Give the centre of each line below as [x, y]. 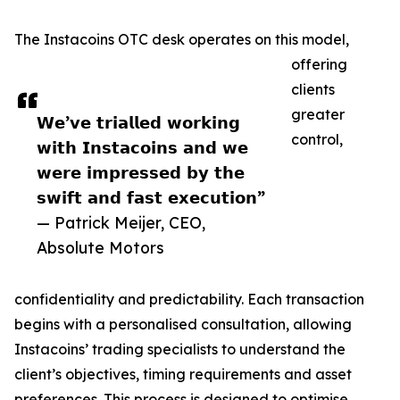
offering [319, 65]
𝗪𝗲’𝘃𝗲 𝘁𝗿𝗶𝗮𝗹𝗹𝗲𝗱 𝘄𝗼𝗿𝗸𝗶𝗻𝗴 [138, 123]
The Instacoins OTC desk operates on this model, [182, 40]
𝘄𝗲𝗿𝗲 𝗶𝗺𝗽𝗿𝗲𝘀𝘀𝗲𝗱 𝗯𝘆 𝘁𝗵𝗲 [141, 173]
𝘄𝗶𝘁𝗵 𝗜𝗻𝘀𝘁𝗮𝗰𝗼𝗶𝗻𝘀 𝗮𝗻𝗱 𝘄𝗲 [142, 148]
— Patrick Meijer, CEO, [121, 223]
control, [317, 140]
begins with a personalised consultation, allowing [183, 325]
